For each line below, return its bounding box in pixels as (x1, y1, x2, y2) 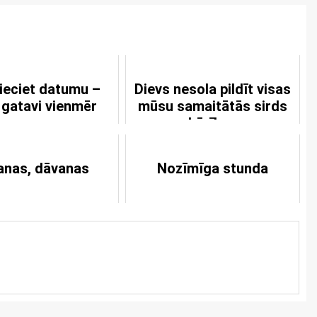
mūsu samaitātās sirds (137, 98, 287, 115)
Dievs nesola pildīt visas (134, 81, 291, 98)
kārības (188, 115, 237, 132)
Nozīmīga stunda (156, 160, 268, 177)
